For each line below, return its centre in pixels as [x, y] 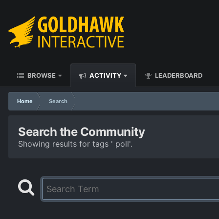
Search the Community [82, 132]
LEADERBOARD [178, 75]
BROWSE [41, 75]
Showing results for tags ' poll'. [75, 144]
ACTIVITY [105, 75]
